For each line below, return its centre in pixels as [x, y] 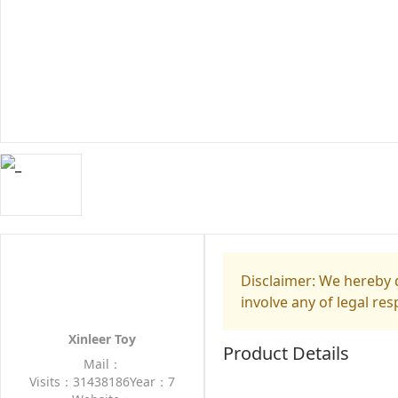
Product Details [286, 353]
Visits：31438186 [80, 382]
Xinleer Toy [102, 339]
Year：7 [152, 382]
